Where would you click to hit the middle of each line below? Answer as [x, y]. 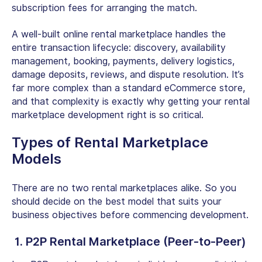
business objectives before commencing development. [130, 215]
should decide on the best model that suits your [117, 201]
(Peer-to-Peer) [203, 241]
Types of [43, 142]
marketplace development [68, 115]
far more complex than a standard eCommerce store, [128, 88]
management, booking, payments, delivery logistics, [123, 61]
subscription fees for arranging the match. [104, 8]
